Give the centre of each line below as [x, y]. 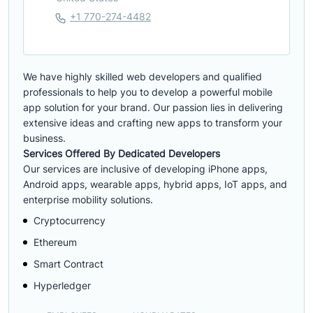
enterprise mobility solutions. [88, 199]
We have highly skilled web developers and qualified [143, 77]
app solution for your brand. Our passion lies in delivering [153, 107]
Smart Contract [68, 264]
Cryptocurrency [70, 220]
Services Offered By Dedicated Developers [122, 153]
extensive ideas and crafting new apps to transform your [153, 123]
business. [44, 138]
